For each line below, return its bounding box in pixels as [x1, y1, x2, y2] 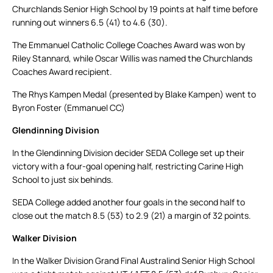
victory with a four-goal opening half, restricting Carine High [12, 160, 243, 172]
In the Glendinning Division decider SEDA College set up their [12, 147, 244, 159]
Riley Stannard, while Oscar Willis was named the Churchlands [12, 52, 252, 65]
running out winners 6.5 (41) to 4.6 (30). [12, 16, 168, 29]
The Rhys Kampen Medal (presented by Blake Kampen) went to [12, 88, 256, 101]
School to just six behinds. [12, 174, 113, 186]
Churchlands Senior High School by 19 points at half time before [12, 3, 258, 15]
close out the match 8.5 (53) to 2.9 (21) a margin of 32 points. [12, 210, 251, 222]
